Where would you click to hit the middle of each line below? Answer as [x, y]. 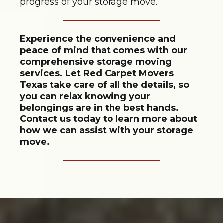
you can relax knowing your [85, 96]
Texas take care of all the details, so [105, 84]
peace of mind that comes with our [104, 50]
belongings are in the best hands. [99, 107]
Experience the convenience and [98, 39]
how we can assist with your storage [107, 130]
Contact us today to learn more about [109, 119]
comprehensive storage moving [96, 61]
